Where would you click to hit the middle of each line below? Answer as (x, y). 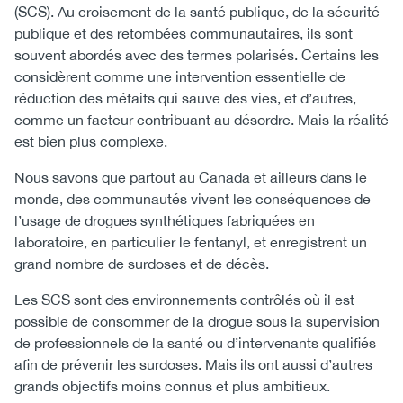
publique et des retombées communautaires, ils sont (184, 33)
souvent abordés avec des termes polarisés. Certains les (197, 55)
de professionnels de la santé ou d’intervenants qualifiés (195, 343)
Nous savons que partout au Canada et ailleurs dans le (191, 177)
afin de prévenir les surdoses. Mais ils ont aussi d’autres (193, 364)
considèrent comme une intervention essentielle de (180, 76)
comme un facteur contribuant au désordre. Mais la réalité (201, 120)
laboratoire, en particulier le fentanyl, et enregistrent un (191, 242)
